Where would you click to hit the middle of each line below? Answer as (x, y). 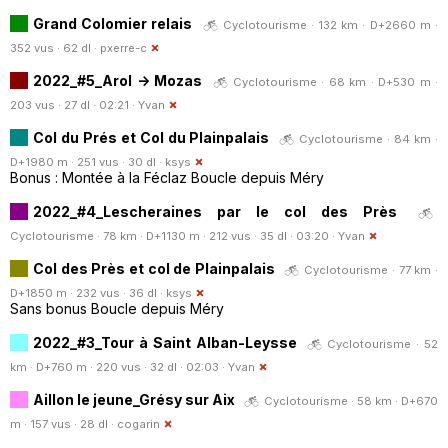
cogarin (138, 423)
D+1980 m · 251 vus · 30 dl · (87, 161)
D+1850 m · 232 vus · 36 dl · (88, 292)
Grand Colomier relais (113, 23)
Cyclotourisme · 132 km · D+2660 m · (330, 24)
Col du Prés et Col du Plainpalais (151, 137)
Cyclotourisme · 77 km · (371, 269)
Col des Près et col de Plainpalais (154, 268)
